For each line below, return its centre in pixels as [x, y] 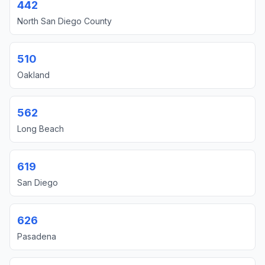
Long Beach [41, 129]
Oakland [33, 75]
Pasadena [37, 236]
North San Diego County [64, 21]
